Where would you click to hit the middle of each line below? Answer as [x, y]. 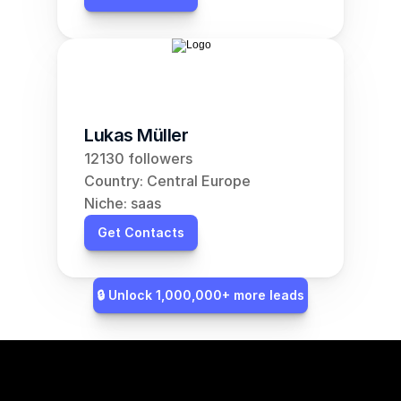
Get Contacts [141, 232]
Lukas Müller [136, 135]
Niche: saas [123, 203]
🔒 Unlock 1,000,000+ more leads [200, 295]
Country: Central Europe [167, 181]
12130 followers [138, 158]
